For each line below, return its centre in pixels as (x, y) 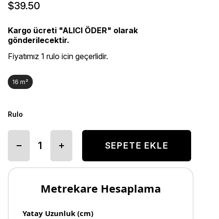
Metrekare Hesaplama (101, 188)
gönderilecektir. (39, 40)
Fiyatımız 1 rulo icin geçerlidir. (58, 56)
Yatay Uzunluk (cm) (58, 213)
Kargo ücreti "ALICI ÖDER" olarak (73, 30)
